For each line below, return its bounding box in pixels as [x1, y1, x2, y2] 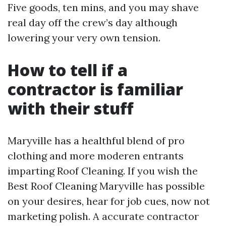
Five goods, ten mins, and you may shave [8, 1, 199, 14]
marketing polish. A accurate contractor [8, 210, 199, 222]
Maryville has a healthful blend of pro [8, 134, 185, 147]
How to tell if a [8, 59, 128, 81]
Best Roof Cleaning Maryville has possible [8, 180, 205, 192]
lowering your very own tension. [8, 31, 160, 44]
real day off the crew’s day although [8, 16, 178, 29]
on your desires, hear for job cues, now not [8, 195, 210, 207]
